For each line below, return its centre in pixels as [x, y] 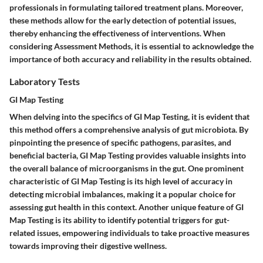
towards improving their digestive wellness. [88, 245]
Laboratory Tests [45, 81]
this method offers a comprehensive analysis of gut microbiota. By [129, 129]
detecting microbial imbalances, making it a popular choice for [123, 194]
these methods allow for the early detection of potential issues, [123, 20]
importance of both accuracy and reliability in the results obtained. [130, 59]
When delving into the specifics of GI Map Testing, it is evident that [129, 116]
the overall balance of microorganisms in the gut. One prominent [127, 168]
